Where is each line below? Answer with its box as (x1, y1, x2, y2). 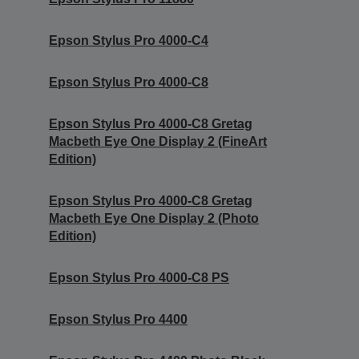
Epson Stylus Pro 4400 (49, 312, 188, 326)
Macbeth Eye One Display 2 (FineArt (49, 134, 267, 148)
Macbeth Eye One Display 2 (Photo (49, 211, 259, 225)
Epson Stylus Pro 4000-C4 (49, 33, 208, 47)
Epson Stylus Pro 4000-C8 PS (49, 270, 229, 284)
